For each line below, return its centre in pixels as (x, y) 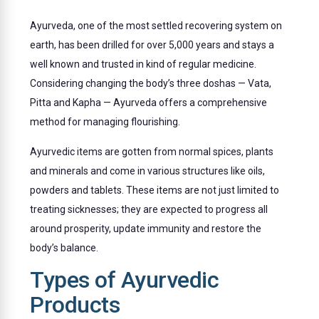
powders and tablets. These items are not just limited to (155, 190)
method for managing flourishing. (105, 122)
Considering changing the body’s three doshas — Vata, (151, 84)
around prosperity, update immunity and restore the (146, 228)
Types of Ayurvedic (125, 280)
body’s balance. (64, 247)
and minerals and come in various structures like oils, (148, 171)
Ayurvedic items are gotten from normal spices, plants (152, 151)
